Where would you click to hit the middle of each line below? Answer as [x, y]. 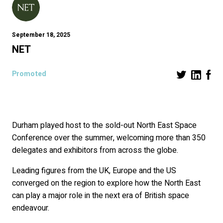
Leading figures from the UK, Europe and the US [94, 171]
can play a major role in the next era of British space [101, 196]
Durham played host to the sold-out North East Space [104, 126]
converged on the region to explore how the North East [106, 183]
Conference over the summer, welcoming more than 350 [109, 138]
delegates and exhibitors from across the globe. [95, 151]
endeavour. [31, 208]
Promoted [29, 74]
